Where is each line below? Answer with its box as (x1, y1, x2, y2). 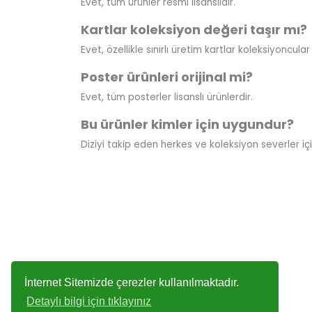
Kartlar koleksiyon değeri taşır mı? (80, 20, 307, 38)
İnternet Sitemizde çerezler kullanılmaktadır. (24, 276, 240, 288)
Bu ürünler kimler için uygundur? (80, 115, 294, 133)
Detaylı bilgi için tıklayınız (26, 295, 152, 308)
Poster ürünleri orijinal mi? (80, 68, 253, 86)
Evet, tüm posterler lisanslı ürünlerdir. (80, 90, 253, 104)
